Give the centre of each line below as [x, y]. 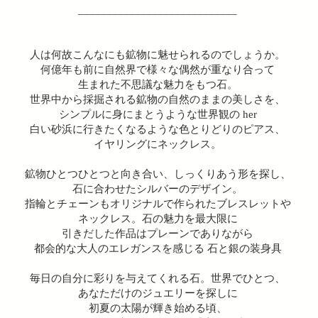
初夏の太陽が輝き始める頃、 [158, 308]
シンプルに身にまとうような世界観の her [158, 114]
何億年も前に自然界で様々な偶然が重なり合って [158, 69]
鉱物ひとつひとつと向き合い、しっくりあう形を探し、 [158, 174]
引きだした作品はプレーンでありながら [158, 233]
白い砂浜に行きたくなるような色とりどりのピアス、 [158, 129]
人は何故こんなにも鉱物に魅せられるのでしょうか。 [158, 54]
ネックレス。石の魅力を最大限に [158, 218]
